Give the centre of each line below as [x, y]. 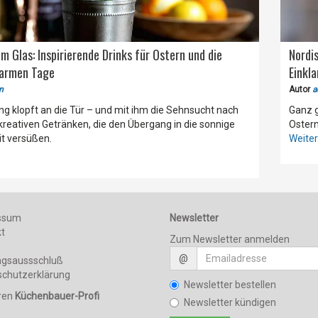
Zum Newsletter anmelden [229, 240]
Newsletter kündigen [230, 303]
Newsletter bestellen [230, 285]
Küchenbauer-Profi [57, 296]
